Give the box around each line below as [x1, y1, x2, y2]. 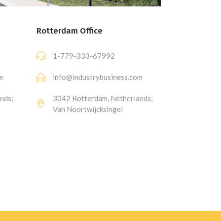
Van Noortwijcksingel [52, 104, 123, 113]
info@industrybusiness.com [52, 72, 143, 81]
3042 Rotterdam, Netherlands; [52, 93, 153, 103]
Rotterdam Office [36, 25, 103, 36]
